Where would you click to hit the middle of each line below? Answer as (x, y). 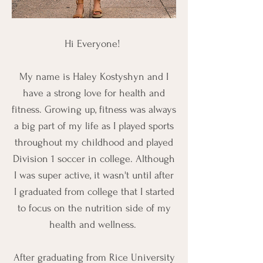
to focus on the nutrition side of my (94, 208)
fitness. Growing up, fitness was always (94, 109)
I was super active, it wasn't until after (94, 175)
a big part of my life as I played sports (94, 126)
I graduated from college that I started (94, 192)
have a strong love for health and (94, 93)
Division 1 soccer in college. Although (94, 159)
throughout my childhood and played (94, 142)
